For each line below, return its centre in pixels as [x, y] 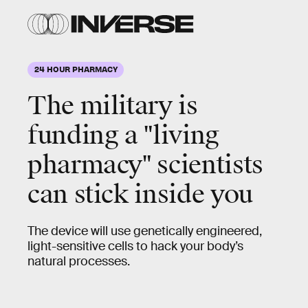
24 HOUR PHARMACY [76, 69]
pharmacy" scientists [145, 165]
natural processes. [79, 261]
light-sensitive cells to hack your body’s [135, 246]
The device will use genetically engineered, [145, 231]
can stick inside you [140, 195]
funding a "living [123, 135]
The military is [113, 106]
